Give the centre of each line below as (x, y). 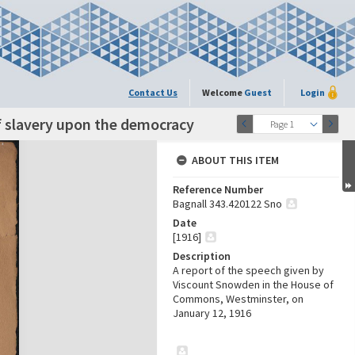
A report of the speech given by (248, 270)
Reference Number (218, 189)
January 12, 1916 (212, 313)
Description (202, 256)
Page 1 (282, 124)
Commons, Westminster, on (238, 299)
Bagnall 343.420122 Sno (227, 204)
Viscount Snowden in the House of (253, 284)
